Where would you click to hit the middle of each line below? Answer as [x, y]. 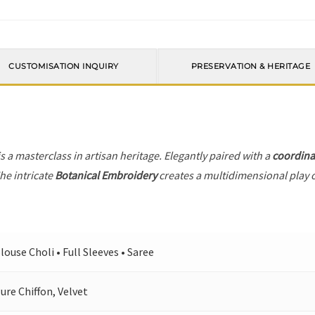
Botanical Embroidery [106, 175]
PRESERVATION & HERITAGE [251, 66]
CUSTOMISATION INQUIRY [64, 66]
